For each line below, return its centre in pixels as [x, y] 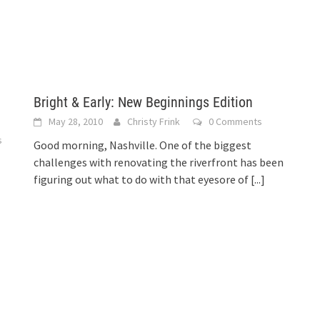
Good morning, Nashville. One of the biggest [143, 145]
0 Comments [236, 121]
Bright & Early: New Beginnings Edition [144, 102]
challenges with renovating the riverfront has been [159, 162]
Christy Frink [154, 121]
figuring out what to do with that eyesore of [142, 179]
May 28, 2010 [76, 121]
